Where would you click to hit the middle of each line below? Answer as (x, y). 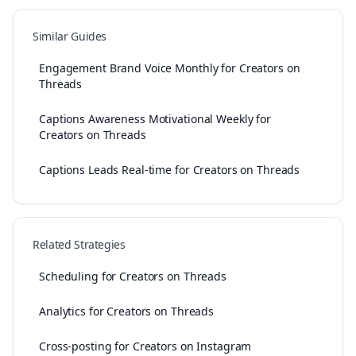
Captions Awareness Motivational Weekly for (155, 119)
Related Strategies (79, 244)
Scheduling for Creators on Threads (133, 276)
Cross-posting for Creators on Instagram (145, 346)
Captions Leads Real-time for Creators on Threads (170, 170)
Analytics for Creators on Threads (127, 311)
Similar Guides (70, 36)
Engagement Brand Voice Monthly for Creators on (170, 68)
